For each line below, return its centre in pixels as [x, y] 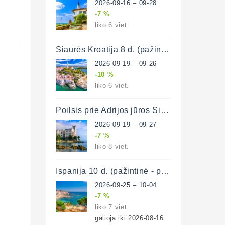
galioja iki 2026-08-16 [129, 218]
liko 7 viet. [112, 207]
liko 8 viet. [112, 146]
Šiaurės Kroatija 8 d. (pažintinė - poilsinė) [165, 49]
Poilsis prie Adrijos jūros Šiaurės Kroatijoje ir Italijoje [164, 110]
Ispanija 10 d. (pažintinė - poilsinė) [165, 171]
